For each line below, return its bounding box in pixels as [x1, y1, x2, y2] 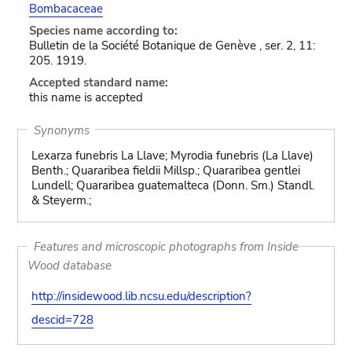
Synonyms [33, 122, 90, 137]
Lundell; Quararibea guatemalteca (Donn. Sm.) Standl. [31, 178, 314, 193]
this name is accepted [28, 90, 143, 105]
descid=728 [31, 311, 93, 328]
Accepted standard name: [28, 75, 168, 90]
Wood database [27, 257, 112, 273]
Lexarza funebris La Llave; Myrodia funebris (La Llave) [31, 148, 313, 163]
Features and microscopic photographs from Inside [33, 238, 299, 255]
